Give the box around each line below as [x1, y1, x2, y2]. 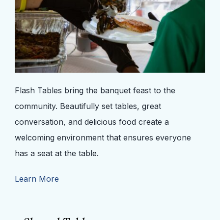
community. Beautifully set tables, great [14, 101, 161, 111]
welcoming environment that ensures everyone [14, 132, 191, 142]
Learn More [14, 173, 59, 184]
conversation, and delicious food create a [14, 116, 169, 127]
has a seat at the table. [14, 148, 101, 158]
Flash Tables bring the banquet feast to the [14, 85, 175, 95]
